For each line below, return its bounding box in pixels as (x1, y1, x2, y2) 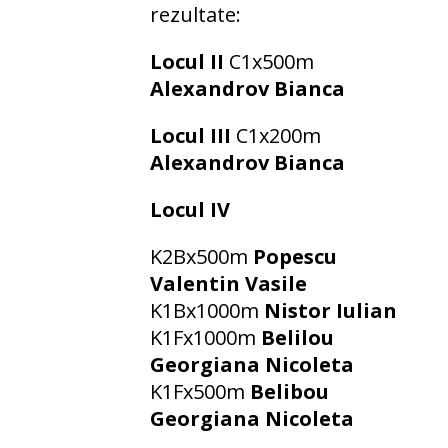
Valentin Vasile (150, 269, 307, 297)
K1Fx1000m (150, 323, 261, 351)
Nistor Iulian (264, 296, 397, 324)
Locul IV (150, 195, 230, 223)
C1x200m (231, 121, 321, 149)
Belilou (261, 323, 334, 351)
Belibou (250, 377, 329, 405)
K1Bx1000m (150, 296, 264, 324)
